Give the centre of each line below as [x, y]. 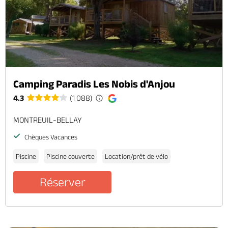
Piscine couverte [70, 156]
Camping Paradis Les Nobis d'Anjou [94, 83]
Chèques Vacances [50, 137]
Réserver [62, 182]
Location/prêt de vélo [136, 156]
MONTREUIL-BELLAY [48, 120]
